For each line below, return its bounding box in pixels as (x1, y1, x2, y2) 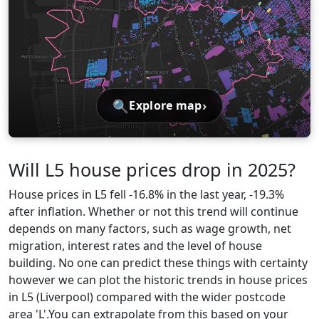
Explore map (129, 98, 202, 113)
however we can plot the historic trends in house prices (9, 271, 308, 288)
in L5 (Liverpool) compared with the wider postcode (9, 288, 286, 305)
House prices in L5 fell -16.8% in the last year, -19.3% (9, 186, 284, 202)
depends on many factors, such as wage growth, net (9, 220, 291, 236)
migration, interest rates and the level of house (9, 237, 262, 253)
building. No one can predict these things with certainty (9, 254, 308, 271)
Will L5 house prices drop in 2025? (9, 157, 296, 182)
